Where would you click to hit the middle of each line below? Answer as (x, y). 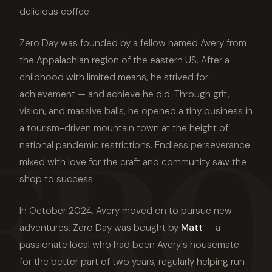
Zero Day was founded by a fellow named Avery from (133, 43)
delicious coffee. (55, 11)
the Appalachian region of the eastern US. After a (124, 60)
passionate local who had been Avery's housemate (129, 244)
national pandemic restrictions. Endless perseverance (135, 145)
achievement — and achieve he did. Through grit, (124, 94)
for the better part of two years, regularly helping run (132, 261)
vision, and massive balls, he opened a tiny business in (136, 111)
